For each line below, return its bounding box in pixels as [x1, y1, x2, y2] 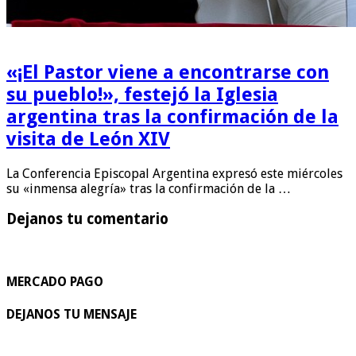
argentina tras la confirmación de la [6, 105, 339, 128]
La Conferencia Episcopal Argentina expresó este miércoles [6, 165, 342, 181]
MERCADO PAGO [6, 274, 103, 290]
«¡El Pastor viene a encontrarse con [6, 60, 329, 83]
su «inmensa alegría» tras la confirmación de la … [6, 180, 291, 196]
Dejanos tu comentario [6, 211, 168, 228]
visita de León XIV [6, 127, 170, 150]
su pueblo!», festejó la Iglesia [6, 83, 278, 106]
